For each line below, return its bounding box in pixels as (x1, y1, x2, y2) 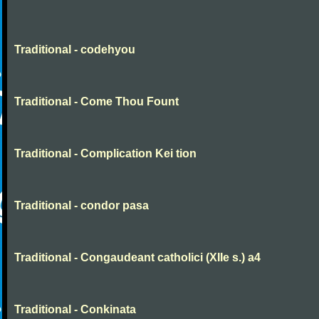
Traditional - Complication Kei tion (14, 147, 197, 159)
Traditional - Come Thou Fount (14, 95, 179, 108)
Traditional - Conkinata (14, 303, 136, 315)
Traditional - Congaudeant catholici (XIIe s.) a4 (14, 251, 261, 263)
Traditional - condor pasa (14, 199, 149, 211)
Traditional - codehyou (14, 43, 135, 56)
